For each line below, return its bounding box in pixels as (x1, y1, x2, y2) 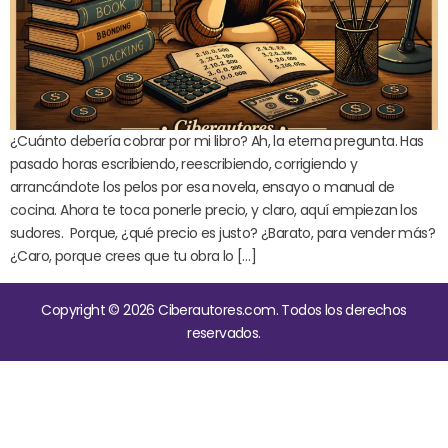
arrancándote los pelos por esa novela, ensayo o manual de (10, 177, 395, 197)
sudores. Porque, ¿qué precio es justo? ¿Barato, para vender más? (10, 223, 435, 243)
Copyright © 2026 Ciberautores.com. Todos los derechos (41, 300, 407, 320)
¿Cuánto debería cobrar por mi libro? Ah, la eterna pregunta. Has (10, 131, 424, 151)
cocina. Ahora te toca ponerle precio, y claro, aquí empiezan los (10, 200, 418, 220)
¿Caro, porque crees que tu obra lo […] (10, 246, 257, 266)
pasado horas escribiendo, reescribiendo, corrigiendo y (10, 154, 358, 174)
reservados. (187, 323, 261, 343)
